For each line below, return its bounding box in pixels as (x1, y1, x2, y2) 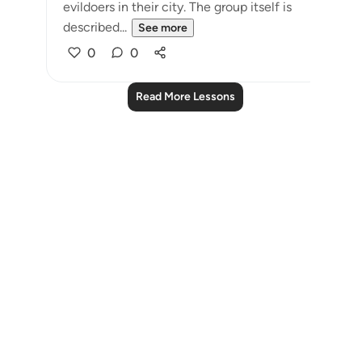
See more (138, 21, 187, 35)
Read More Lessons (135, 90, 235, 103)
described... (63, 19, 127, 35)
